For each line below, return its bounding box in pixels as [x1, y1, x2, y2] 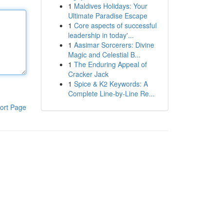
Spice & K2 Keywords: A [73, 79, 148, 89]
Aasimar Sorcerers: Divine [73, 40, 154, 50]
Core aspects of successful [73, 20, 157, 30]
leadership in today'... [68, 30, 134, 40]
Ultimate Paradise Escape [68, 11, 147, 20]
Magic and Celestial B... [68, 50, 141, 59]
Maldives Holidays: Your [73, 1, 147, 11]
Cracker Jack [68, 69, 109, 79]
